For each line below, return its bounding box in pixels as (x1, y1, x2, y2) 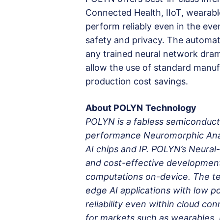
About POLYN (85, 103, 143, 113)
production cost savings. (85, 76, 188, 87)
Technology (145, 103, 196, 113)
